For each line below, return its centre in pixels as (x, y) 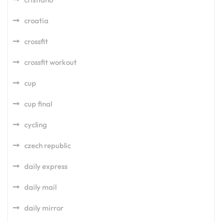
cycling (36, 124)
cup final (38, 104)
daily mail (40, 187)
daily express (46, 166)
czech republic (48, 145)
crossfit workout (51, 62)
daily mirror (44, 208)
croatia (36, 20)
